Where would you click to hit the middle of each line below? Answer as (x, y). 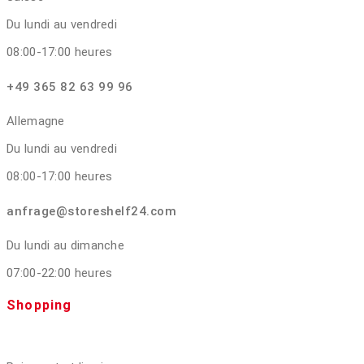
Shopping (39, 305)
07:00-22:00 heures (60, 273)
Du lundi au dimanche (65, 246)
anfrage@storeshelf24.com (91, 212)
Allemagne (36, 121)
